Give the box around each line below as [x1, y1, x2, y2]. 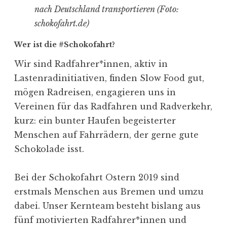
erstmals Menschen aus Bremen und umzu [14, 186, 204, 197]
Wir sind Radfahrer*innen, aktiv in [14, 59, 168, 69]
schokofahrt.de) [34, 18, 89, 29]
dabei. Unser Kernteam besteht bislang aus [14, 201, 201, 211]
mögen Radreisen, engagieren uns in [14, 87, 176, 98]
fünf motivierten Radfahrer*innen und [14, 215, 186, 225]
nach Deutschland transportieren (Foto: [34, 4, 179, 15]
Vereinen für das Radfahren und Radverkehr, [14, 101, 212, 112]
